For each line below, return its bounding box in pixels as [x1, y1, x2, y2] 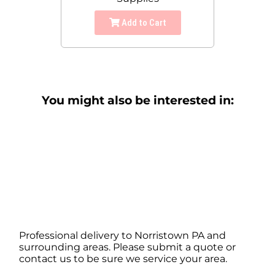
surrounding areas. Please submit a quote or [19, 241, 236, 254]
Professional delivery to [19, 230, 135, 242]
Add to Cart [119, 17, 166, 29]
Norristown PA [134, 230, 205, 242]
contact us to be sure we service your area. [19, 253, 228, 265]
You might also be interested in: [41, 93, 234, 108]
